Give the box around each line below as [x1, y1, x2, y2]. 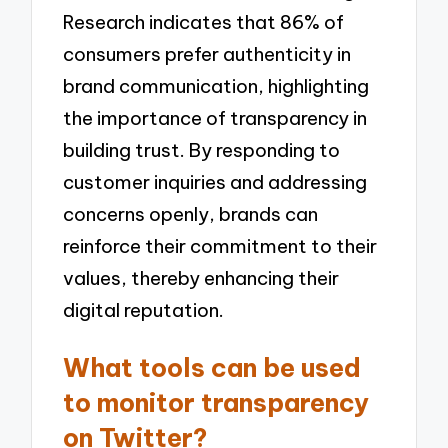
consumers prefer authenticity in [63, 42, 352, 67]
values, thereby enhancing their [63, 266, 340, 291]
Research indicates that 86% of [63, 10, 345, 35]
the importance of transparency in [63, 106, 368, 131]
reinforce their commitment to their [63, 234, 378, 259]
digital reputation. [63, 298, 225, 323]
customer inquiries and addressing [63, 170, 368, 195]
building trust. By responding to [63, 138, 341, 163]
